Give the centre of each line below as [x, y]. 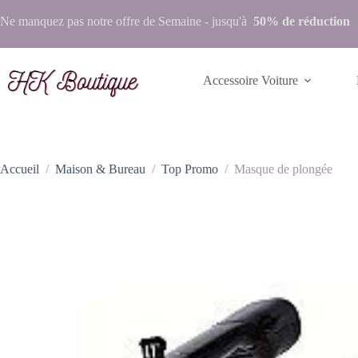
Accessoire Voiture [251, 80]
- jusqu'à [227, 21]
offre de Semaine [159, 21]
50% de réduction [305, 21]
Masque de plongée [283, 169]
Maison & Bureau [100, 169]
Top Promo [190, 169]
